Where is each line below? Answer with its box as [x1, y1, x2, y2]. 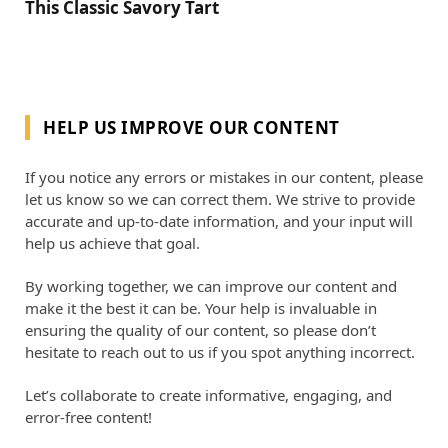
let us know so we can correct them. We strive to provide [25, 189, 415, 210]
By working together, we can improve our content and [25, 276, 397, 297]
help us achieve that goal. [25, 233, 200, 254]
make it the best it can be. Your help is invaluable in [25, 298, 377, 319]
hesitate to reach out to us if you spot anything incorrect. [25, 342, 415, 363]
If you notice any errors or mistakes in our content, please [25, 167, 423, 188]
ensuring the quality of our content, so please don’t [25, 320, 376, 341]
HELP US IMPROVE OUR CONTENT [43, 116, 340, 140]
